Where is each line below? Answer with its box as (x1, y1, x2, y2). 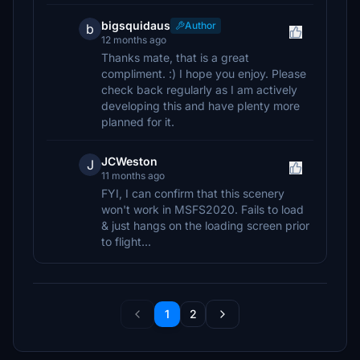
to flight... (101, 235, 151, 248)
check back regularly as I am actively (101, 83, 297, 96)
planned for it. (101, 115, 174, 129)
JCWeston (101, 154, 157, 168)
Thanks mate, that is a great (101, 51, 249, 64)
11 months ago (101, 170, 165, 182)
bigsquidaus (101, 18, 170, 32)
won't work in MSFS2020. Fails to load (101, 202, 304, 216)
